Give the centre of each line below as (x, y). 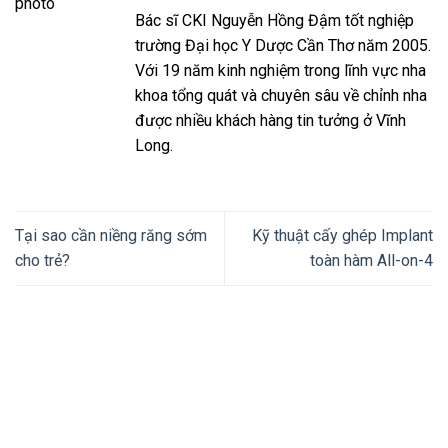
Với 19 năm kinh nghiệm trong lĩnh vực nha (280, 71)
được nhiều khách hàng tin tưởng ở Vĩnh (270, 121)
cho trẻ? (42, 261)
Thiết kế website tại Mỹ (96, 358)
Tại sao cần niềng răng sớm (111, 236)
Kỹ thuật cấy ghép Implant (342, 236)
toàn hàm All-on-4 (371, 261)
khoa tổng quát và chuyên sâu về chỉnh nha (281, 96)
